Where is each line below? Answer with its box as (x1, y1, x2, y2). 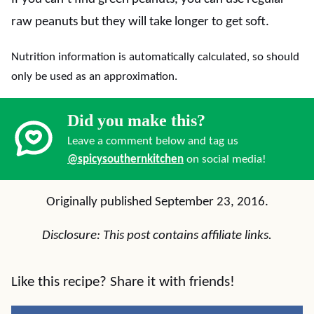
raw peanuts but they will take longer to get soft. (11, 15, 269, 29)
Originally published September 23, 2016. (46, 196, 268, 209)
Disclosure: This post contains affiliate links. (42, 229, 272, 243)
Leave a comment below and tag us (67, 135, 238, 147)
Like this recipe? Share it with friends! (11, 275, 235, 289)
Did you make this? (67, 111, 205, 130)
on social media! (184, 153, 266, 165)
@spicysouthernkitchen (67, 153, 184, 165)
